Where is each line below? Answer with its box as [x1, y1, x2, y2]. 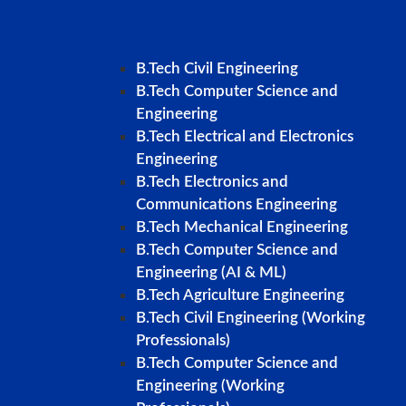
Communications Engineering [136, 197, 337, 213]
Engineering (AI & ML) [136, 265, 286, 281]
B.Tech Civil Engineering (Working [136, 310, 365, 326]
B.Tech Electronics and [136, 174, 288, 190]
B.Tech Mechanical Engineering [136, 219, 348, 236]
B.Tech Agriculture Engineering [136, 287, 344, 304]
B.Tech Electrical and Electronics [136, 129, 353, 145]
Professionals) [136, 333, 230, 349]
